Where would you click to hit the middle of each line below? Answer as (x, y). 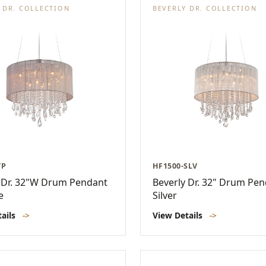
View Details (179, 215)
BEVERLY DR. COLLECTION (205, 8)
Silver (165, 195)
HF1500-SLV (175, 166)
